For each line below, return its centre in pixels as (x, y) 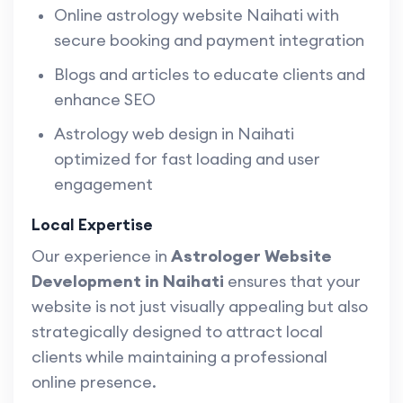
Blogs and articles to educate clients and (210, 75)
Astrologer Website (251, 256)
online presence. (94, 382)
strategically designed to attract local (177, 332)
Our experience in (101, 256)
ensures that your (292, 282)
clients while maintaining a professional (179, 357)
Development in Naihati (128, 282)
